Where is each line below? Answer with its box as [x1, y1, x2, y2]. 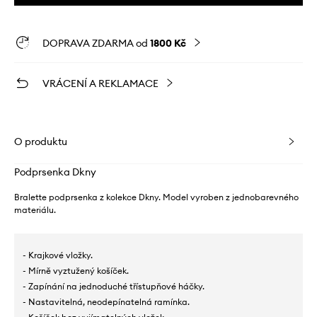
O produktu [14, 134, 67, 148]
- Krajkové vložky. [23, 249, 93, 260]
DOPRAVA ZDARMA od [42, 36, 150, 50]
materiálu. [14, 204, 56, 215]
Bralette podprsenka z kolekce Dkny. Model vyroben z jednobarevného [14, 191, 299, 202]
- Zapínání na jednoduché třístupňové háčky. [23, 280, 204, 292]
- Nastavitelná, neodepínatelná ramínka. [23, 296, 190, 307]
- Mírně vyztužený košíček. [23, 265, 129, 276]
